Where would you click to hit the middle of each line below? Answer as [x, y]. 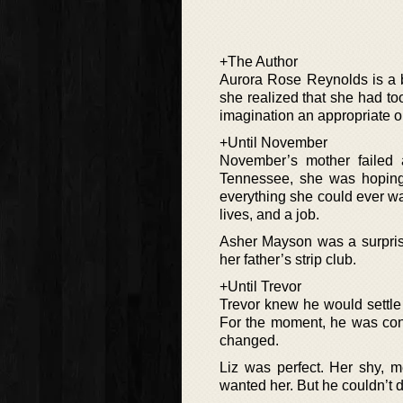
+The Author [259, 62]
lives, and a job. [269, 215]
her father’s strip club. [288, 260]
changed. [249, 341]
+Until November [273, 143]
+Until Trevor [260, 287]
